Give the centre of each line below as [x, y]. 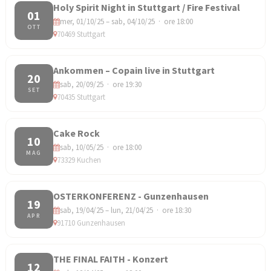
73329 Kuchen [79, 160]
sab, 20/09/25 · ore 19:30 [101, 84]
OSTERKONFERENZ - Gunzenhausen [131, 196]
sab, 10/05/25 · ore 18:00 [101, 147]
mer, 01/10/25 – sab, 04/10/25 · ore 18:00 [126, 21]
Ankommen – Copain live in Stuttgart [134, 70]
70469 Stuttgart [81, 34]
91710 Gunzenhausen [91, 223]
